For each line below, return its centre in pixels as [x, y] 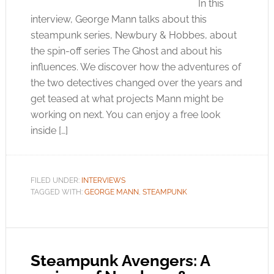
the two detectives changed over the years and [136, 83]
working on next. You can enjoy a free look [125, 115]
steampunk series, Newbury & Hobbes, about [133, 35]
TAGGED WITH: [57, 192]
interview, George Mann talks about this [118, 19]
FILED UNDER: [56, 180]
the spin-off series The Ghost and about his [126, 51]
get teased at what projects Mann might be [127, 99]
